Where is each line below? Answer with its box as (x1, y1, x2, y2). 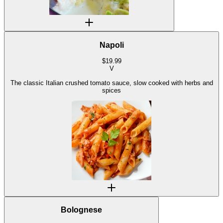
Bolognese (61, 206, 102, 215)
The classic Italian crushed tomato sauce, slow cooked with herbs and (10, 79, 213, 87)
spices (102, 86, 121, 94)
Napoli (99, 40, 124, 49)
